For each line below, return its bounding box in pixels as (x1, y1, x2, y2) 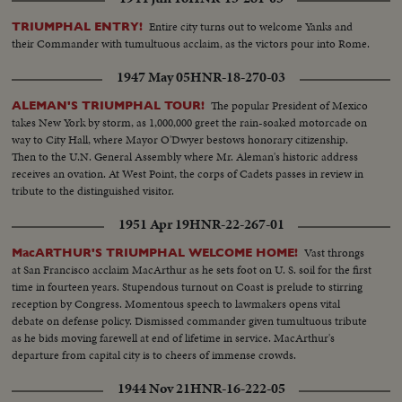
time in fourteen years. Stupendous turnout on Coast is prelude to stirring (12, 278, 363, 295)
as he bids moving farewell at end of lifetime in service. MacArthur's (12, 329, 336, 346)
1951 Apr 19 (118, 214, 189, 235)
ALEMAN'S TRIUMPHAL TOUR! (12, 98, 205, 112)
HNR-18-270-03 (190, 67, 285, 87)
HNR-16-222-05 (189, 379, 285, 399)
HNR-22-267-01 (188, 214, 284, 235)
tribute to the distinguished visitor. (12, 181, 175, 199)
